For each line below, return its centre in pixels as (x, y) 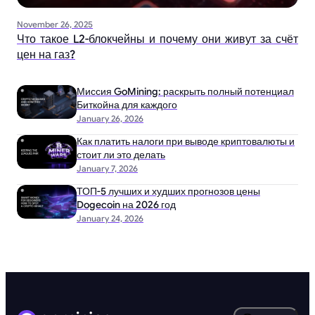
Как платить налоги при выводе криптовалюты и (186, 141)
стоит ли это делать (121, 154)
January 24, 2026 (110, 218)
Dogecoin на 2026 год (126, 204)
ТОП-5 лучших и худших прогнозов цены (168, 191)
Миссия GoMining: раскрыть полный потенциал (185, 91)
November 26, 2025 (55, 24)
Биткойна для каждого (127, 104)
